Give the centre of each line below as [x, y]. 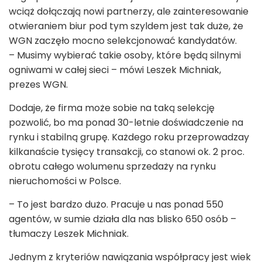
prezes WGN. [38, 84]
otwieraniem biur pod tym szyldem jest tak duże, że [126, 26]
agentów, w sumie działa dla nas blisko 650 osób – [123, 219]
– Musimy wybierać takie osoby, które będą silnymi [125, 55]
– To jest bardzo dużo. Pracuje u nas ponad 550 [116, 204]
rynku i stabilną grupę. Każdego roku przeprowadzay [129, 137]
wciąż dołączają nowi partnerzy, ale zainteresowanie [129, 11]
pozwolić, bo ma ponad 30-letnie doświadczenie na [126, 122]
